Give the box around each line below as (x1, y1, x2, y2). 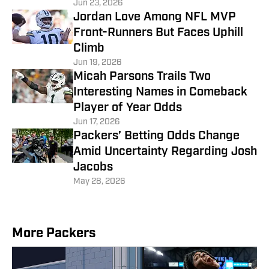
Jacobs (73, 161, 113, 174)
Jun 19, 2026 (73, 58, 122, 67)
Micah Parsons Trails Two (73, 70, 211, 83)
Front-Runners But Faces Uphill (73, 26, 243, 39)
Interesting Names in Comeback (73, 86, 247, 98)
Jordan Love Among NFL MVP (73, 11, 236, 23)
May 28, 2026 (73, 177, 125, 186)
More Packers (12, 226, 96, 241)
